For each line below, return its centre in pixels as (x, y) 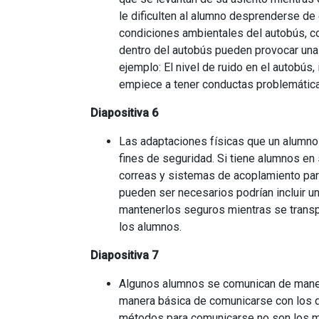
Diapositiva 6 (124, 113)
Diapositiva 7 (124, 255)
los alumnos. (150, 227)
